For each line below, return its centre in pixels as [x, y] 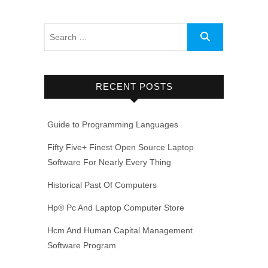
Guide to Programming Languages [113, 124]
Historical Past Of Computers [102, 185]
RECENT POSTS [134, 86]
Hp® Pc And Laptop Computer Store [116, 208]
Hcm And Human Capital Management [120, 230]
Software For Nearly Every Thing [109, 162]
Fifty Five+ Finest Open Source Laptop [121, 147]
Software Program [82, 245]
